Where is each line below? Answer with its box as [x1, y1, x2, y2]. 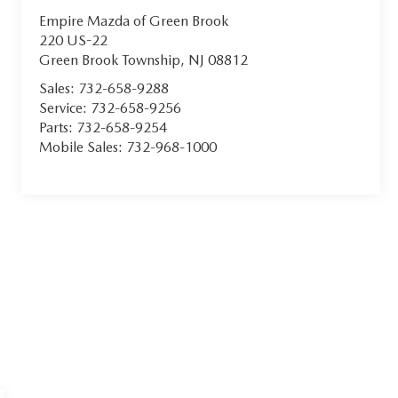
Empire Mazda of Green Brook [39, 12, 229, 29]
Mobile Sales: [39, 138, 127, 155]
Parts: [39, 118, 77, 136]
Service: [39, 99, 92, 116]
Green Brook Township [39, 51, 181, 68]
